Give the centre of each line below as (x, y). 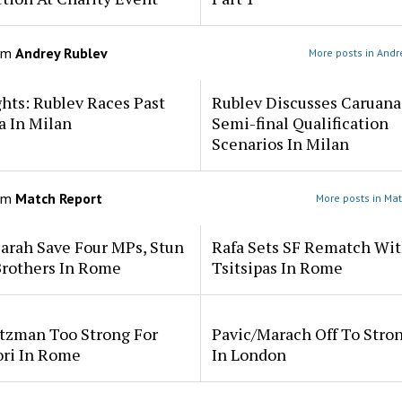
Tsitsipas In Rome (277, 267)
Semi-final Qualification (300, 122)
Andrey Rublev (61, 53)
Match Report (58, 198)
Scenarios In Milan (280, 143)
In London (249, 354)
